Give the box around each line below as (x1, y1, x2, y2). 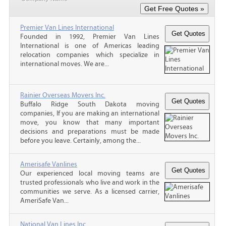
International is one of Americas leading (20, 41, 159, 50)
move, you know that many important (20, 118, 159, 127)
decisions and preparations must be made (20, 127, 159, 136)
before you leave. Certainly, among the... (20, 136, 141, 145)
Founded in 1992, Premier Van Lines (20, 32, 159, 41)
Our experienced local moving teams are (20, 169, 159, 178)
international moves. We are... (20, 60, 109, 68)
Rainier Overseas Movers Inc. (20, 91, 105, 99)
